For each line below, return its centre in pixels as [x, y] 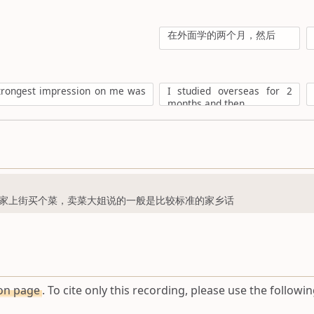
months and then [206, 104]
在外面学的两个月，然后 [221, 35]
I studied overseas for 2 [230, 91]
